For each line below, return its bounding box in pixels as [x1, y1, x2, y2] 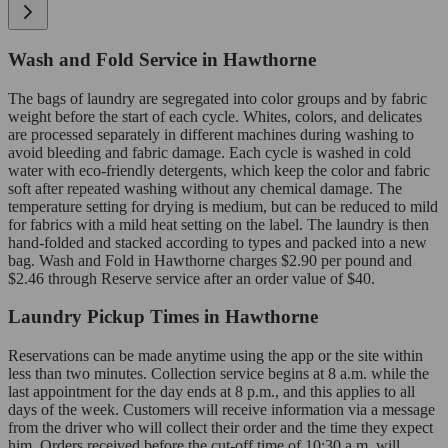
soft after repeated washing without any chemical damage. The [8, 179, 402, 197]
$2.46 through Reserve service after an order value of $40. [8, 269, 375, 287]
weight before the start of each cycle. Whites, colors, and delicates [8, 107, 422, 125]
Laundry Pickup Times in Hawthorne [8, 306, 318, 328]
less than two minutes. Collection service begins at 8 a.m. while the [8, 365, 429, 383]
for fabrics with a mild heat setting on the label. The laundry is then [8, 215, 429, 233]
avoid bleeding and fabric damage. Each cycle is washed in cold [8, 143, 411, 161]
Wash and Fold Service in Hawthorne [8, 48, 316, 70]
